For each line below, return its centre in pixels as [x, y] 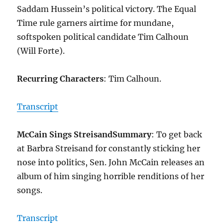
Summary [132, 135]
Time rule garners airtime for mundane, [96, 23]
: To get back [177, 135]
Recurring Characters [60, 79]
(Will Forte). [41, 51]
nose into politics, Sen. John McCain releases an [111, 163]
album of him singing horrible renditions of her [111, 176]
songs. [30, 190]
